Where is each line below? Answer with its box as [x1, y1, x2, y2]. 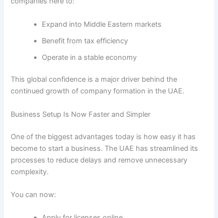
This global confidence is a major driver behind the [11, 75, 178, 84]
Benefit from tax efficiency [42, 36, 128, 45]
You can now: [11, 190, 56, 200]
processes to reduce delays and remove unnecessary [11, 155, 188, 164]
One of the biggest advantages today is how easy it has [11, 132, 196, 141]
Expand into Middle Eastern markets [42, 19, 162, 29]
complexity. [11, 167, 49, 176]
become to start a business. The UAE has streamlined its [11, 144, 199, 153]
